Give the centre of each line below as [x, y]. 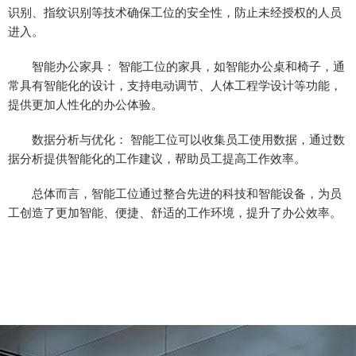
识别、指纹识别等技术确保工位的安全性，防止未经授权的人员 [175, 12]
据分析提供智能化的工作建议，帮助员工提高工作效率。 [157, 158]
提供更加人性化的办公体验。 [85, 104]
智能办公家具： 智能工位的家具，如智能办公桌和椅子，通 [176, 66]
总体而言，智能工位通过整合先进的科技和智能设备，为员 [175, 193]
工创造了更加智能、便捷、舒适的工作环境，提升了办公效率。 [175, 212]
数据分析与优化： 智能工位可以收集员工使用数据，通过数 [176, 139]
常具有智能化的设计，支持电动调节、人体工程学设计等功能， [175, 85]
